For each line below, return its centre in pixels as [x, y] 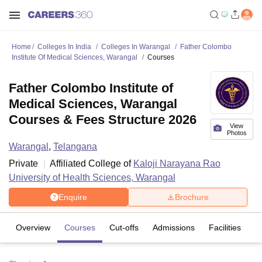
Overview [33, 227]
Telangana [75, 146]
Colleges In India [64, 47]
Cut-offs [124, 227]
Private [23, 163]
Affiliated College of [92, 163]
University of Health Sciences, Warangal [92, 177]
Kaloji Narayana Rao [177, 163]
